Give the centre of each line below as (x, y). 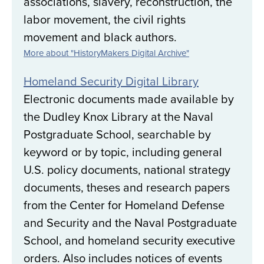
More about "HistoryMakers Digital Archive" (106, 53)
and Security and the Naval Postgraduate (130, 223)
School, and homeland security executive (129, 240)
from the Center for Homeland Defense (124, 205)
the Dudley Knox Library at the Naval (118, 117)
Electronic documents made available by (129, 99)
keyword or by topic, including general (123, 152)
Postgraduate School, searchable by (117, 134)
